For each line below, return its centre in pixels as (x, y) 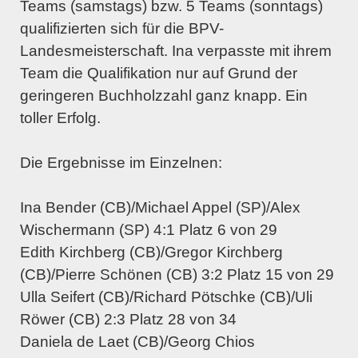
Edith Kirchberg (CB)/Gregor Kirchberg (151, 253)
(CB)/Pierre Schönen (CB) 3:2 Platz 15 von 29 (177, 275)
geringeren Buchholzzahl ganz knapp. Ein (164, 96)
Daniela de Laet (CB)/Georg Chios (137, 342)
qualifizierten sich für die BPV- (122, 29)
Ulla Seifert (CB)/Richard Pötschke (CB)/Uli (166, 297)
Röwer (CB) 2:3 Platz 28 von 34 (128, 320)
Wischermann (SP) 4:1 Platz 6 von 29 (149, 230)
